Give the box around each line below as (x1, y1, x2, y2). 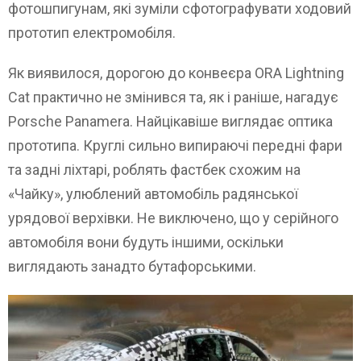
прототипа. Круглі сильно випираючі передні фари (8, 136, 342, 154)
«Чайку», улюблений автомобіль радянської (8, 185, 298, 202)
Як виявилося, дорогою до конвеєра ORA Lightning (8, 64, 344, 81)
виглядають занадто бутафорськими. (8, 257, 256, 275)
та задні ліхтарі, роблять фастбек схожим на (8, 160, 301, 178)
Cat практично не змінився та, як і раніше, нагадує (8, 88, 338, 106)
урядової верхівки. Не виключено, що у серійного (8, 209, 338, 226)
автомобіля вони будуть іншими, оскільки (8, 233, 284, 251)
